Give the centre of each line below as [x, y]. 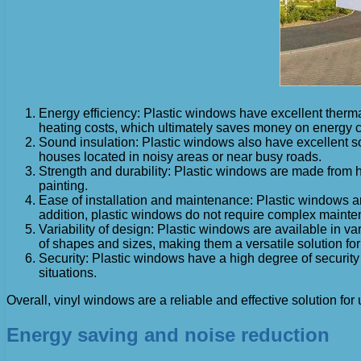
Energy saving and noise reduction [168, 334]
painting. [63, 186]
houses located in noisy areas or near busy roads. [180, 157]
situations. [68, 273]
